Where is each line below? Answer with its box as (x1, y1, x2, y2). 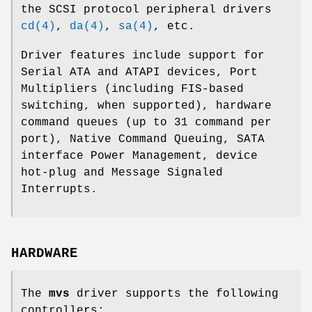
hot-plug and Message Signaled (21, 166, 223, 179)
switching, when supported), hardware (21, 99, 272, 112)
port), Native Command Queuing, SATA (21, 132, 265, 146)
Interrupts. (21, 182, 97, 196)
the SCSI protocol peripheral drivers (21, 3, 272, 16)
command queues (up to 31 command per (21, 116, 272, 129)
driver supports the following (70, 288, 279, 301)
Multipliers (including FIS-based (21, 82, 244, 95)
